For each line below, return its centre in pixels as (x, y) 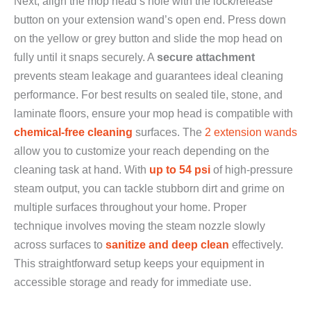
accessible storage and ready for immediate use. (133, 282)
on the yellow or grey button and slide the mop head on (148, 39)
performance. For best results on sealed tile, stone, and (148, 95)
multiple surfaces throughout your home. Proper (130, 207)
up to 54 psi (180, 170)
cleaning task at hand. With (82, 170)
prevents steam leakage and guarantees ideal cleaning (149, 76)
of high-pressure (252, 170)
